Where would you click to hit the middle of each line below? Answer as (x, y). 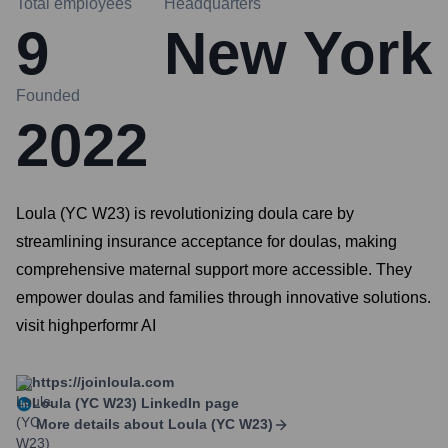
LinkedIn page (188, 403)
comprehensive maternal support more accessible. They (214, 269)
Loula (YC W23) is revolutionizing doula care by (185, 213)
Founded (48, 95)
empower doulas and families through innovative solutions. (223, 297)
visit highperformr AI (86, 325)
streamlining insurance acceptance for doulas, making (206, 241)
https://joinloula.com (103, 382)
